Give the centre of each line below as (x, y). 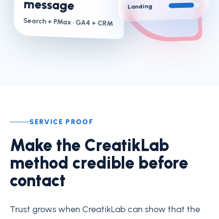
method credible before (99, 163)
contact (38, 180)
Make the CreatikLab (89, 145)
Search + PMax (47, 22)
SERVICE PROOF (62, 122)
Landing (140, 6)
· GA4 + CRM (92, 23)
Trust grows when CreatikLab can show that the (105, 209)
